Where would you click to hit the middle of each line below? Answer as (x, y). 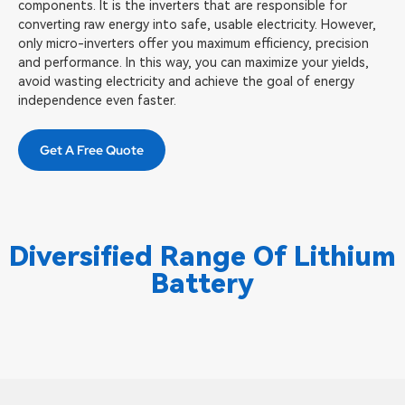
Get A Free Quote (92, 150)
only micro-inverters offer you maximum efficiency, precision (193, 43)
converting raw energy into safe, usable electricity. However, (197, 24)
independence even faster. (97, 100)
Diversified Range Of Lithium (202, 256)
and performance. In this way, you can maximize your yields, (193, 62)
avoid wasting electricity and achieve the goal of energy (186, 81)
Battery (202, 283)
